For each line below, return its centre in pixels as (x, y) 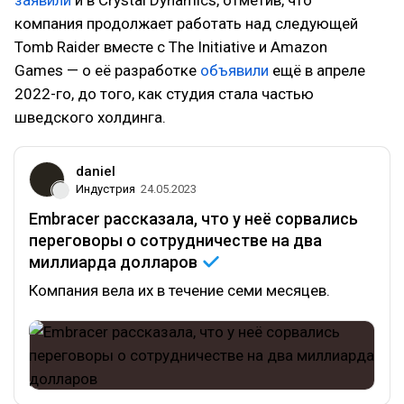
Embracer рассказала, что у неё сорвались (193, 218)
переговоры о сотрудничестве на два (175, 240)
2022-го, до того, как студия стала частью (164, 93)
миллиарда (74, 262)
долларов (161, 262)
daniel (96, 171)
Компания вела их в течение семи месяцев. (179, 290)
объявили (234, 70)
